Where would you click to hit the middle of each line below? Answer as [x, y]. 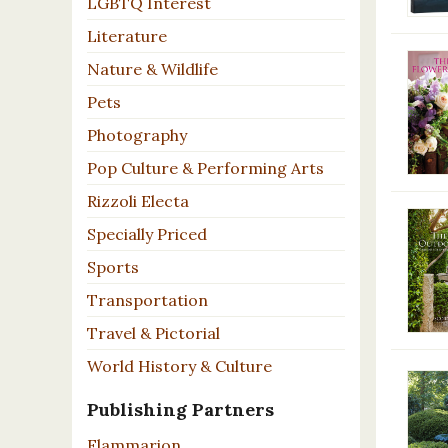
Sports [113, 266]
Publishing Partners [180, 409]
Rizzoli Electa [138, 200]
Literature [127, 35]
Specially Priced [147, 233]
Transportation [147, 299]
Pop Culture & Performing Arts [205, 167]
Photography [137, 134]
